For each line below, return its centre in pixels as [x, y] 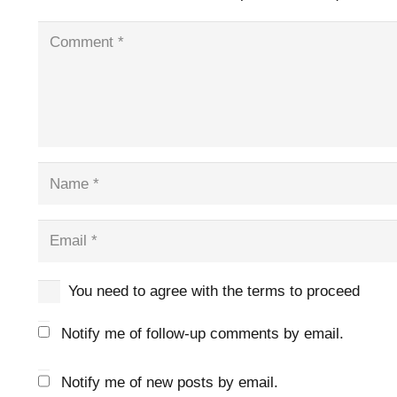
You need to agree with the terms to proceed [214, 292]
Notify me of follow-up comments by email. [202, 333]
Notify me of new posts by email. [170, 383]
